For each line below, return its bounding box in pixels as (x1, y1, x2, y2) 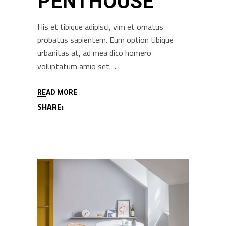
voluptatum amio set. (37, 60, 113, 73)
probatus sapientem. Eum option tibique (37, 34, 174, 46)
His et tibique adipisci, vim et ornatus (37, 21, 163, 33)
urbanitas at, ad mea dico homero (37, 47, 151, 60)
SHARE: (37, 101, 64, 114)
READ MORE (37, 88, 77, 97)
